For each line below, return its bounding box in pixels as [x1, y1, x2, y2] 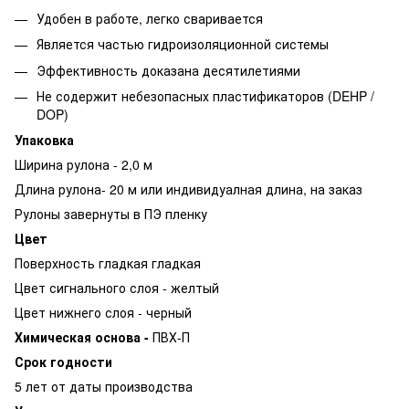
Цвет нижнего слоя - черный [15, 303, 192, 322]
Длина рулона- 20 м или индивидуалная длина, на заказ [15, 180, 362, 199]
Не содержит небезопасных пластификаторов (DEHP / [37, 86, 374, 105]
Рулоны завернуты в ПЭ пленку [15, 204, 207, 224]
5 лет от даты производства [15, 377, 193, 396]
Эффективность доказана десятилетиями [37, 60, 300, 79]
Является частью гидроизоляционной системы [37, 35, 329, 54]
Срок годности [15, 352, 112, 372]
